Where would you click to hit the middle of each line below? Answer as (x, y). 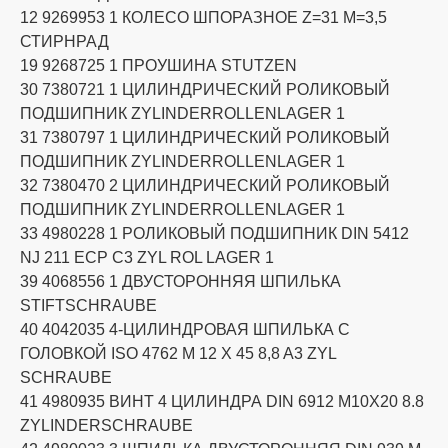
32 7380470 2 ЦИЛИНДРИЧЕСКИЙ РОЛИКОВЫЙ (205, 185)
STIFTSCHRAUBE (88, 305)
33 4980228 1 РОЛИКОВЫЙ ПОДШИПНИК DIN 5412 (214, 233)
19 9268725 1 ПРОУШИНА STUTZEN (158, 65)
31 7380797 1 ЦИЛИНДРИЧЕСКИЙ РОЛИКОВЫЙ (205, 137)
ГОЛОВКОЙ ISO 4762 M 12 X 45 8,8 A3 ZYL (178, 353)
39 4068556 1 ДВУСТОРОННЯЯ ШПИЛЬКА (180, 281)
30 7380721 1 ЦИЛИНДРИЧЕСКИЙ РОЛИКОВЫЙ (205, 89)
